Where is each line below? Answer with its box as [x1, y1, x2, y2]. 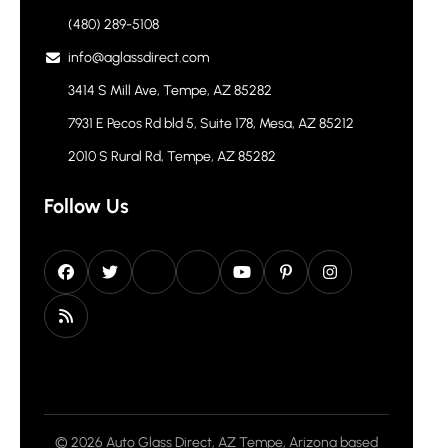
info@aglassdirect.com [68, 49, 209, 66]
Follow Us [44, 194, 129, 218]
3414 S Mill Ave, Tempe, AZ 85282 [68, 82, 272, 99]
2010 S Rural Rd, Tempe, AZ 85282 [68, 148, 276, 165]
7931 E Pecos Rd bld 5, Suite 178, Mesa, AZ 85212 [68, 115, 354, 132]
